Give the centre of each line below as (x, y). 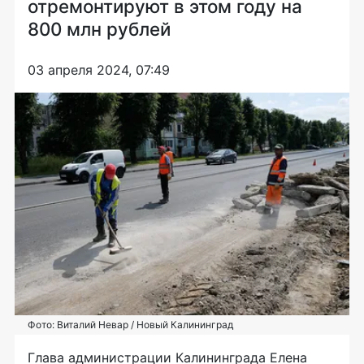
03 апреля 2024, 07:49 (99, 69)
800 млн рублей (99, 28)
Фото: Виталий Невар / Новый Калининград (130, 325)
